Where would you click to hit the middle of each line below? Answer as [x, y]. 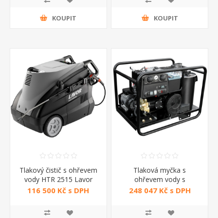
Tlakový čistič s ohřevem [58, 170]
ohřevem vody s [160, 179]
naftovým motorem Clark [160, 188]
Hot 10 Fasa [160, 198]
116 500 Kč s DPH [58, 191]
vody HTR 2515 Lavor [58, 179]
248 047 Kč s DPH [160, 191]
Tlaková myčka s [160, 170]
